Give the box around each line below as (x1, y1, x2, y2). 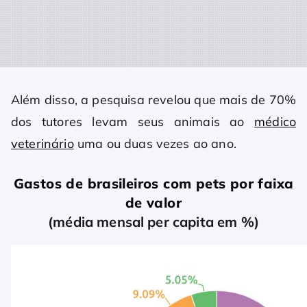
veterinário (11, 136, 74, 152)
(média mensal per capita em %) (48, 213, 259, 231)
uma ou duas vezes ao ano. (73, 136, 236, 152)
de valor (125, 194, 182, 212)
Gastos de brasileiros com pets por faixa (13, 175, 294, 193)
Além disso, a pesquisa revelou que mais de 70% (11, 92, 296, 108)
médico (254, 114, 296, 130)
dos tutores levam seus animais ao (11, 114, 255, 130)
